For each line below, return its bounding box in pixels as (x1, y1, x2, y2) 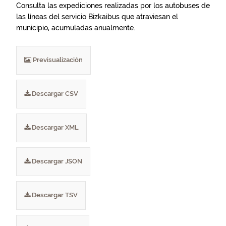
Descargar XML (30, 124, 79, 131)
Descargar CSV (30, 90, 78, 97)
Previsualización (31, 56, 83, 64)
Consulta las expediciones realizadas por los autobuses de (16, 2, 210, 10)
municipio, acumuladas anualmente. (16, 24, 135, 32)
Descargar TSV (30, 191, 78, 199)
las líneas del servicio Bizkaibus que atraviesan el (16, 13, 178, 21)
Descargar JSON (30, 157, 82, 165)
